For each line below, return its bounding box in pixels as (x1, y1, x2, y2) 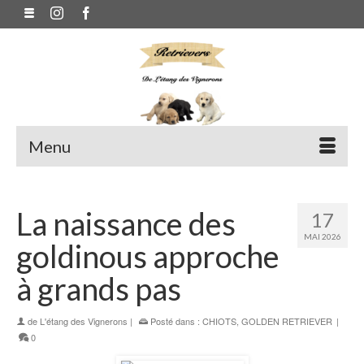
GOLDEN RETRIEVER (241, 314, 332, 327)
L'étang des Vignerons (40, 314, 128, 327)
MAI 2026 (304, 232, 341, 241)
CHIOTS (202, 314, 236, 327)
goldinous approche (16, 237, 279, 275)
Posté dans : (148, 314, 202, 327)
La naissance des (16, 205, 236, 242)
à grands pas (16, 270, 181, 307)
